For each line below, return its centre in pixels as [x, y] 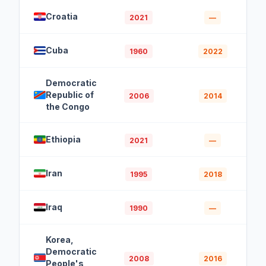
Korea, [60, 239]
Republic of [70, 94]
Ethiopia [63, 139]
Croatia [62, 16]
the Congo [68, 106]
